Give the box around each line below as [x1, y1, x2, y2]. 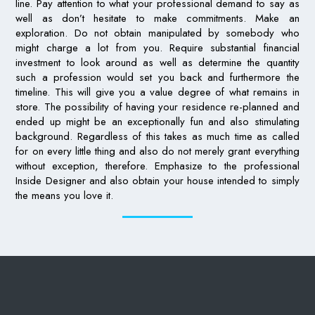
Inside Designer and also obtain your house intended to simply [15, 173, 300, 189]
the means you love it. [15, 188, 114, 204]
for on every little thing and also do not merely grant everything [15, 143, 300, 160]
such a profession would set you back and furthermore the [15, 70, 300, 86]
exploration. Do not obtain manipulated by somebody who [15, 25, 300, 41]
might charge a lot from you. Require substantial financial [15, 40, 300, 56]
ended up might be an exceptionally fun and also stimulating [15, 114, 300, 130]
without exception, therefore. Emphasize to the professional [15, 158, 300, 174]
